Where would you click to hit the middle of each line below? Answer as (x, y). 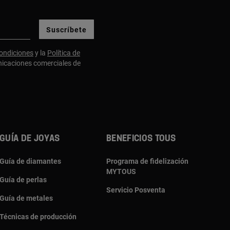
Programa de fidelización (147, 161)
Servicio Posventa (136, 190)
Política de (64, 53)
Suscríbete (66, 30)
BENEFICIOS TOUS (141, 138)
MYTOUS (121, 171)
